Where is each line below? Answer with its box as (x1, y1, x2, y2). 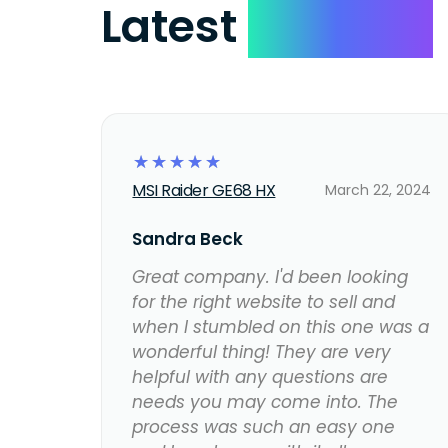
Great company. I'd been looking (132, 265, 409, 290)
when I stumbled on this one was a (132, 315, 430, 340)
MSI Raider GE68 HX (132, 179, 276, 203)
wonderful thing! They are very (132, 340, 392, 365)
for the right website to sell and (132, 290, 396, 315)
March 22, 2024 (324, 180, 431, 201)
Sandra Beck (132, 227, 244, 252)
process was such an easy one (132, 415, 396, 440)
